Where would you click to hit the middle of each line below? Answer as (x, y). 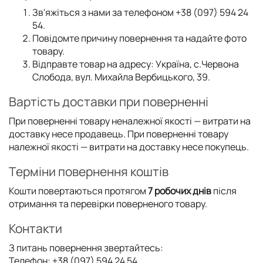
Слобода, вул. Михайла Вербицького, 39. (121, 77)
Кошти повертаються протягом (78, 191)
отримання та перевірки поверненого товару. (108, 204)
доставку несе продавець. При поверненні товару (119, 134)
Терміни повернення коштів (89, 171)
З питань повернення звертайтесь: (86, 248)
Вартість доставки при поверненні (109, 102)
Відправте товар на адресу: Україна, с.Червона (136, 64)
